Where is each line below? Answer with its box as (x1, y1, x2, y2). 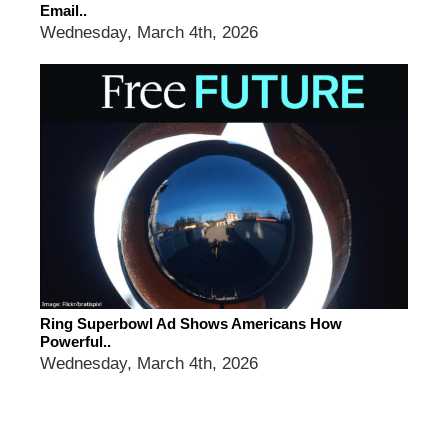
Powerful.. (40, 333, 111, 351)
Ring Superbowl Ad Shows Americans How (40, 315, 342, 333)
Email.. (40, 2, 87, 20)
